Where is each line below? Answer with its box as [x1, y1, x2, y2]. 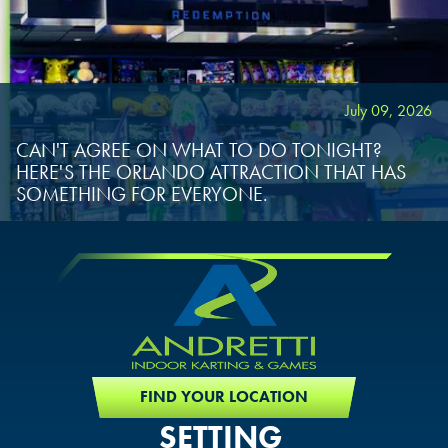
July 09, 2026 [345, 100, 432, 121]
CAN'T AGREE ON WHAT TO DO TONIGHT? [16, 137, 382, 163]
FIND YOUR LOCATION [140, 386, 308, 408]
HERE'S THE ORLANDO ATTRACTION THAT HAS [16, 159, 406, 185]
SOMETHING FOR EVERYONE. [16, 181, 268, 207]
